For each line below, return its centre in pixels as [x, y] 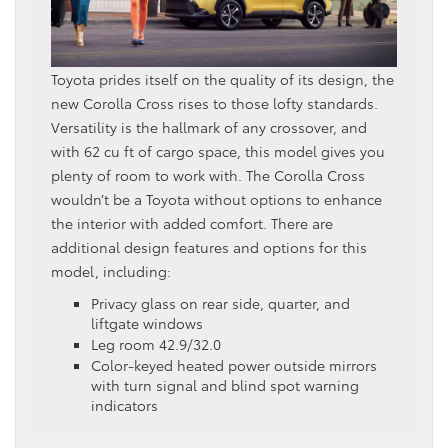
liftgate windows [147, 322]
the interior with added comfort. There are [192, 222]
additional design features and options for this [209, 246]
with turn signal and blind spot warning [225, 384]
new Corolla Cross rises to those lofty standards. [214, 102]
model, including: [111, 270]
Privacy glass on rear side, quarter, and [220, 302]
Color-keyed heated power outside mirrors [234, 364]
